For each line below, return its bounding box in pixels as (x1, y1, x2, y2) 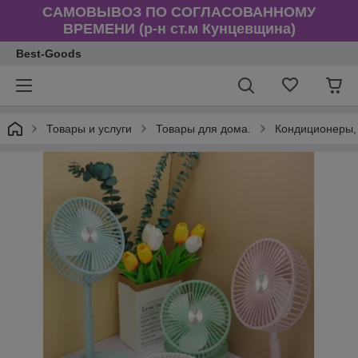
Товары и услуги (46, 122, 132, 135)
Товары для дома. (156, 122, 251, 135)
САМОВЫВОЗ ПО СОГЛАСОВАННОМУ (42, 4, 316, 20)
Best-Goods (16, 47, 82, 60)
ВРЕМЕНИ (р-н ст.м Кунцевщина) (62, 21, 296, 37)
